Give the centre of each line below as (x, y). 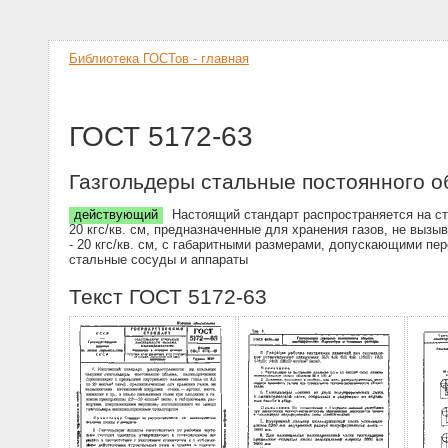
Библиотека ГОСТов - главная (159, 58)
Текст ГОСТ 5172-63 (168, 296)
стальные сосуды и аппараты (158, 260)
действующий (116, 215)
